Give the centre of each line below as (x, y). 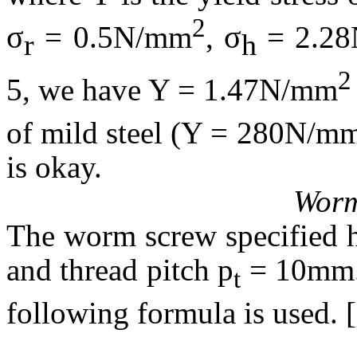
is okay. (54, 167)
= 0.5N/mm (113, 37)
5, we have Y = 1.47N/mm (172, 89)
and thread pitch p (120, 269)
